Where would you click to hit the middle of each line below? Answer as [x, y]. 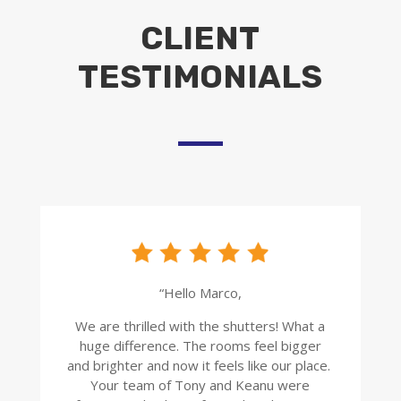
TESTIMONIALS [200, 76]
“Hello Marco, [200, 292]
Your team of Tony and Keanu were [200, 384]
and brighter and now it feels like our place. [200, 365]
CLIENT [200, 38]
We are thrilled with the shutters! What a [200, 325]
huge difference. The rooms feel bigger [200, 345]
